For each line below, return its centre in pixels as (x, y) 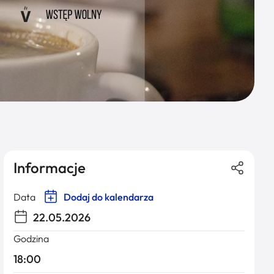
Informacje (50, 168)
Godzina (31, 239)
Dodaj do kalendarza (108, 197)
